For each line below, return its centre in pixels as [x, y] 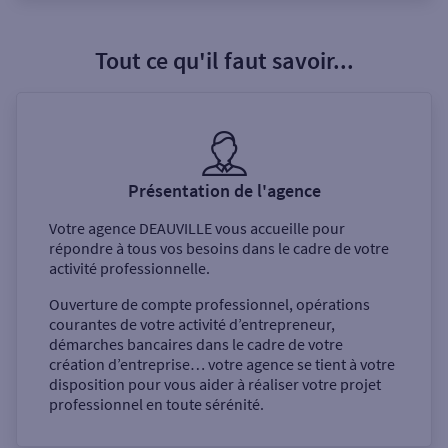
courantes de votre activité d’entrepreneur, [192, 324]
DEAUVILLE [175, 228]
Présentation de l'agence [224, 191]
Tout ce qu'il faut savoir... [224, 61]
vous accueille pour [278, 228]
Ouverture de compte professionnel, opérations [209, 304]
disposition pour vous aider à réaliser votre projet [215, 384]
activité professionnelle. [129, 268]
